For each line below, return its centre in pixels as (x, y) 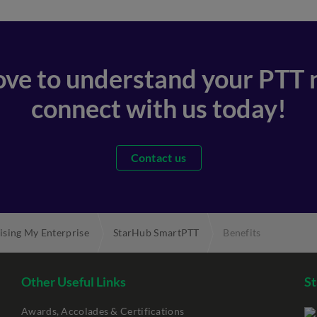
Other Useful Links (74, 282)
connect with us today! (158, 108)
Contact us (158, 157)
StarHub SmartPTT (156, 232)
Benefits (242, 232)
